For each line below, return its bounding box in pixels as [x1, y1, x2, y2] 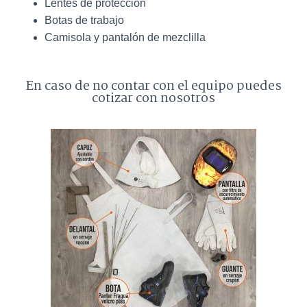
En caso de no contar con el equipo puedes [25, 76, 282, 97]
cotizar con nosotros [92, 88, 215, 110]
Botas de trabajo [45, 14, 124, 27]
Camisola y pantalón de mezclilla [45, 32, 206, 44]
